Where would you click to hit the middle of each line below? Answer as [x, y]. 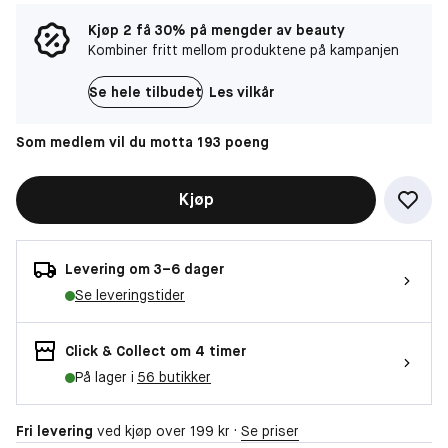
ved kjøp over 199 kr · [167, 430]
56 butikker [174, 376]
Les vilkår [241, 91]
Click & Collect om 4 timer [155, 350]
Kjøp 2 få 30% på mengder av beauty [216, 29]
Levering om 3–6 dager [144, 268]
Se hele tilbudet [145, 91]
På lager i [106, 376]
